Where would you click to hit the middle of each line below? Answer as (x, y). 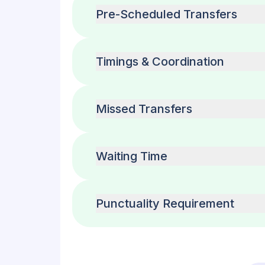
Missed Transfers (144, 109)
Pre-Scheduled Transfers (167, 14)
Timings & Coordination (160, 62)
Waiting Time (132, 156)
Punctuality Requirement (165, 203)
